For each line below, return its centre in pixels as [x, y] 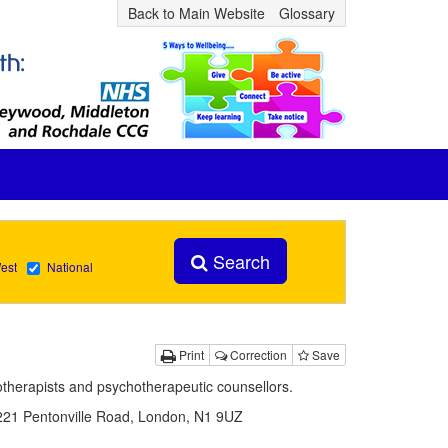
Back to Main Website [196, 13]
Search [238, 261]
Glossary [307, 13]
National [69, 266]
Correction [257, 354]
